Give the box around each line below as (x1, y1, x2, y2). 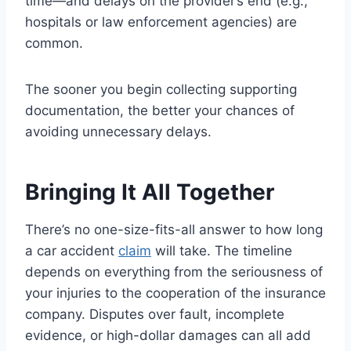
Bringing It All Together (25, 179, 274, 206)
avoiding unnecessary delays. (25, 124, 212, 140)
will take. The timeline (151, 243, 292, 259)
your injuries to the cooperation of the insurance (25, 285, 326, 302)
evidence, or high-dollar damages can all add (25, 327, 311, 344)
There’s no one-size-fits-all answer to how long (25, 222, 323, 238)
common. (25, 35, 83, 52)
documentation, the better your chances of (25, 103, 295, 119)
